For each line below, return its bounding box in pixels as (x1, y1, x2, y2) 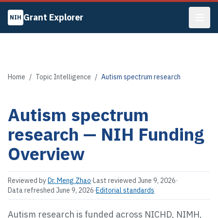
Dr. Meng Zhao (48, 176, 91, 185)
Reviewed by (8, 176, 46, 185)
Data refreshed (8, 186, 56, 195)
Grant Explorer (23, 12, 83, 23)
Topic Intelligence (36, 73, 91, 81)
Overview (8, 142, 85, 165)
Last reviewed (93, 176, 138, 185)
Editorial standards (96, 186, 154, 195)
